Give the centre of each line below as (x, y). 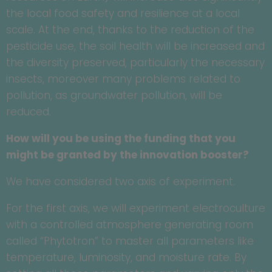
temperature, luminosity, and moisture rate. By (126, 258)
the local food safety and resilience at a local (123, 14)
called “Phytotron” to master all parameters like (130, 241)
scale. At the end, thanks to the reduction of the (130, 30)
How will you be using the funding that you (121, 139)
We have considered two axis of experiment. (121, 182)
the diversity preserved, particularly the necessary (135, 63)
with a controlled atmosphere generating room (130, 225)
